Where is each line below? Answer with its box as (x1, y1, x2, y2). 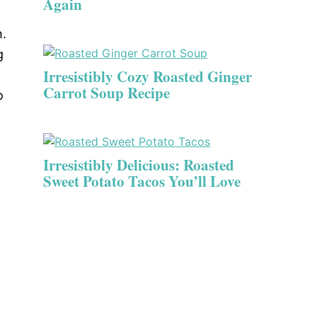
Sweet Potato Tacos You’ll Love (43, 171, 241, 192)
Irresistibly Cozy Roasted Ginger (43, 66, 252, 87)
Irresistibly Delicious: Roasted (43, 154, 234, 175)
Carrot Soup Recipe (43, 82, 170, 103)
